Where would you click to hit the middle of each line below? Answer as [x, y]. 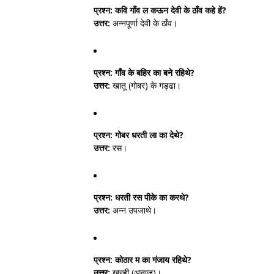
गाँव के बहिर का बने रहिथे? [154, 72]
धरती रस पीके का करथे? [151, 197]
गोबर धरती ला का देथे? [148, 135]
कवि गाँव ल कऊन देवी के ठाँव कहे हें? [169, 10]
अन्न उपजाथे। [133, 210]
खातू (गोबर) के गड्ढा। [146, 85]
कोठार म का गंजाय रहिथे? [152, 260]
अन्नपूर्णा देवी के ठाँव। [144, 23]
